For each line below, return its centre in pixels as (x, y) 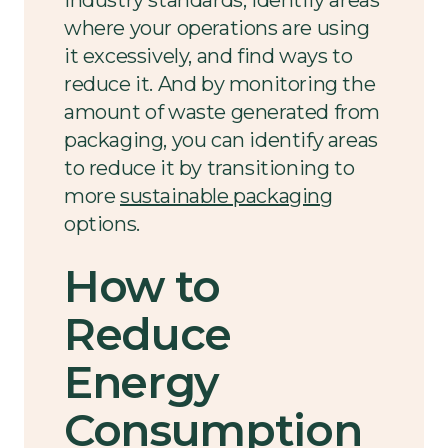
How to (142, 285)
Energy (141, 381)
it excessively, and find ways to (208, 55)
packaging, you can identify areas (221, 139)
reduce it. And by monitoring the (220, 83)
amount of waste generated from (222, 111)
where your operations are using (217, 27)
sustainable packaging (226, 195)
